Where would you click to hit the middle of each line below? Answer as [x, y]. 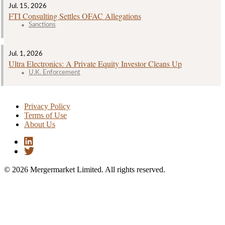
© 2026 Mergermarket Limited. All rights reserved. [85, 170]
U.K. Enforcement [54, 73]
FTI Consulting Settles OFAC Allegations [75, 16]
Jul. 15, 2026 [28, 6]
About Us [40, 125]
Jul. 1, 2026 [26, 54]
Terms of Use [45, 116]
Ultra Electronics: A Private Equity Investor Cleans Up [95, 64]
